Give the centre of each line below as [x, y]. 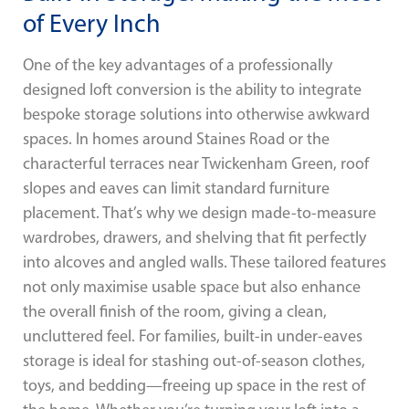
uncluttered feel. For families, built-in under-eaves [193, 336]
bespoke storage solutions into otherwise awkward [196, 114]
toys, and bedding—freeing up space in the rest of [194, 385]
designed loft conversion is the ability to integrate [192, 89]
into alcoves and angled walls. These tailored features [204, 262]
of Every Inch [92, 22]
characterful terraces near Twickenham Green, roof [196, 163]
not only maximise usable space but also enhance [192, 286]
